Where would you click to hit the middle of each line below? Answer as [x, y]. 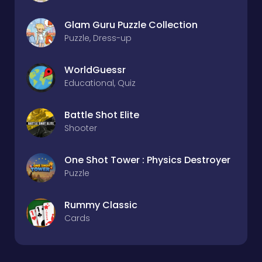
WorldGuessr [95, 70]
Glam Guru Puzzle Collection [131, 25]
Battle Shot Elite [102, 115]
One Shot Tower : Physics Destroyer [147, 160]
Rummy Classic [101, 205]
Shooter [81, 128]
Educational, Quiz [100, 83]
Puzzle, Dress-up [98, 38]
